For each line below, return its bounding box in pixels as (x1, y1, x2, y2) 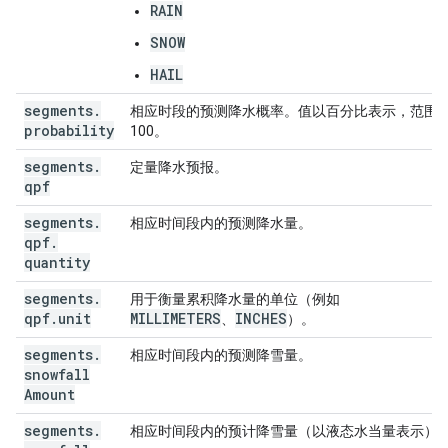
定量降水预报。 (130, 159, 228, 175)
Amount (24, 385, 75, 404)
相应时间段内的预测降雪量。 (130, 347, 312, 363)
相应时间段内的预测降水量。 (130, 215, 312, 231)
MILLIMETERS (130, 309, 221, 328)
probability (24, 121, 114, 140)
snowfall (24, 365, 90, 384)
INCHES (235, 309, 287, 328)
